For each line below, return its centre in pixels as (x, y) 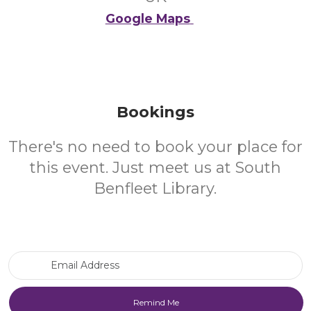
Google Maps (148, 18)
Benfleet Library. (155, 188)
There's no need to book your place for (155, 147)
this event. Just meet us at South (155, 168)
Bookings (155, 112)
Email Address (189, 258)
